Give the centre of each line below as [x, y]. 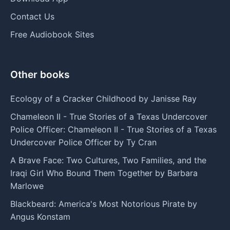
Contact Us [32, 16]
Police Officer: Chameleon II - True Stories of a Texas [113, 129]
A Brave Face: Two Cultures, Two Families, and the [108, 160]
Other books [40, 74]
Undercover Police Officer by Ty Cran [83, 142]
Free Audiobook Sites [52, 34]
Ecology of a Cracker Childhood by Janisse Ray [103, 98]
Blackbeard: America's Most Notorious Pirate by [104, 204]
